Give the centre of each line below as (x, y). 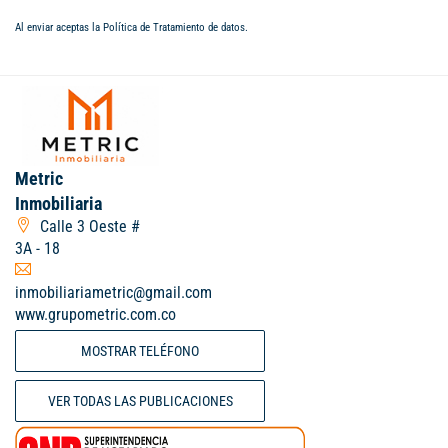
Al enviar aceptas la (59, 28)
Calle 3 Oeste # (88, 227)
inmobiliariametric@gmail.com (113, 293)
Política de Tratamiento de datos (174, 28)
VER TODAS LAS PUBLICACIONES (140, 401)
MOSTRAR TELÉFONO (140, 351)
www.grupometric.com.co (95, 315)
